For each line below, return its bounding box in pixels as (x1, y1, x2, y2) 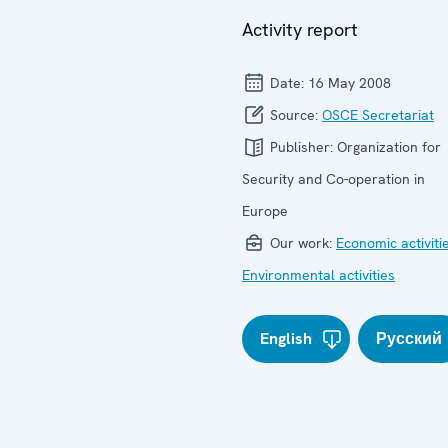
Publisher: (266, 138, 337, 156)
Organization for (337, 138, 441, 156)
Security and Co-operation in (242, 170, 425, 188)
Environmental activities (242, 266, 395, 284)
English (260, 328, 312, 349)
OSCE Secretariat (322, 106, 434, 124)
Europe (242, 202, 288, 220)
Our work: (266, 234, 336, 252)
